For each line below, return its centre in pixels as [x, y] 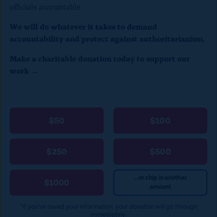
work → [24, 70]
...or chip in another [160, 178]
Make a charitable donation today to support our [100, 58]
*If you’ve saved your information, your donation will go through [108, 207]
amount [160, 187]
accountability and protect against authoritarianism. [108, 38]
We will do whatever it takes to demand [83, 26]
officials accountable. [46, 7]
